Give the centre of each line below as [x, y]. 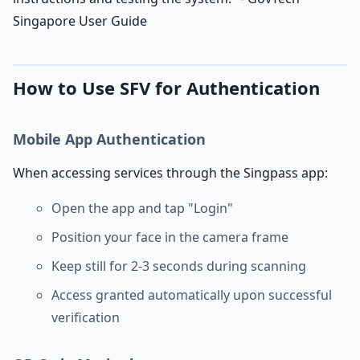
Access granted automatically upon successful [192, 295]
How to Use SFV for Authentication [166, 88]
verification [86, 317]
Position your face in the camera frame [170, 237]
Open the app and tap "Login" [142, 208]
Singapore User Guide [80, 21]
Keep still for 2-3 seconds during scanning [179, 266]
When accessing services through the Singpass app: [170, 173]
